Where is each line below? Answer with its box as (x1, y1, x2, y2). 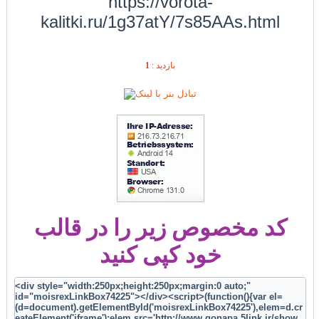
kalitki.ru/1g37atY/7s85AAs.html (41, 11, 280, 31)
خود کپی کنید (99, 242, 221, 268)
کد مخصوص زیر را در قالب (33, 215, 287, 241)
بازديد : (150, 60, 175, 70)
